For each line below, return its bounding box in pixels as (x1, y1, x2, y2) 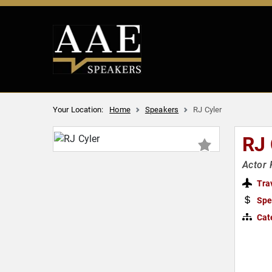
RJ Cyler (193, 104, 222, 114)
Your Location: (53, 104, 104, 114)
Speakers (144, 104, 179, 114)
